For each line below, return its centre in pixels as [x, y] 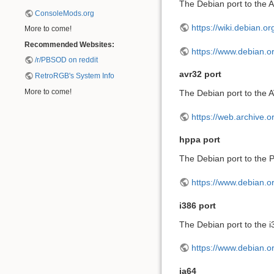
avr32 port [200, 74]
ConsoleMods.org [65, 13]
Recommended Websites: [69, 44]
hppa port [200, 140]
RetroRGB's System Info [75, 76]
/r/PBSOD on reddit [67, 60]
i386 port [198, 205]
